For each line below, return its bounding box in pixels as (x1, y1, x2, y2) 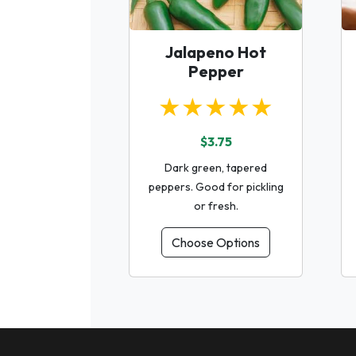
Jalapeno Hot (165, 41, 266, 62)
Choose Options (172, 234, 260, 250)
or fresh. (193, 198, 238, 213)
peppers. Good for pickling (148, 179, 284, 194)
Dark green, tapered (164, 160, 267, 175)
